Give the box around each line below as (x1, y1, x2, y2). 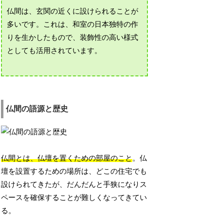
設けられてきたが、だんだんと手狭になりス (1, 181, 147, 189)
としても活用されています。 (7, 47, 102, 55)
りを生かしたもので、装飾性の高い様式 (7, 34, 139, 42)
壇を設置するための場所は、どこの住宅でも (1, 167, 147, 176)
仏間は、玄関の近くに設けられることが (7, 7, 139, 16)
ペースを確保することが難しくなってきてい (1, 194, 147, 202)
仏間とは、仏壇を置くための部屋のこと (1, 154, 133, 163)
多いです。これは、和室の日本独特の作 (7, 20, 139, 29)
